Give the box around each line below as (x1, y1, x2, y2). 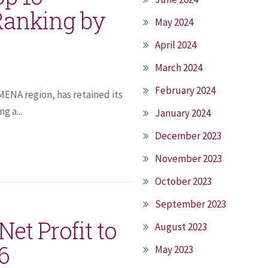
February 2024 (155, 84, 215, 97)
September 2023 (155, 197, 226, 211)
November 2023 (155, 152, 222, 165)
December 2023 (155, 129, 221, 142)
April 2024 (155, 38, 196, 51)
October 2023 (155, 175, 212, 188)
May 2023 (155, 243, 193, 256)
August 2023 (155, 220, 207, 233)
